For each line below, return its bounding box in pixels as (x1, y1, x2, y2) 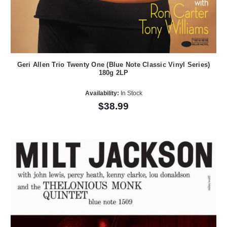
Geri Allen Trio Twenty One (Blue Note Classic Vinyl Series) (17, 61, 210, 69)
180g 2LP (98, 69, 129, 77)
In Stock (119, 89, 142, 97)
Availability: (85, 89, 119, 97)
